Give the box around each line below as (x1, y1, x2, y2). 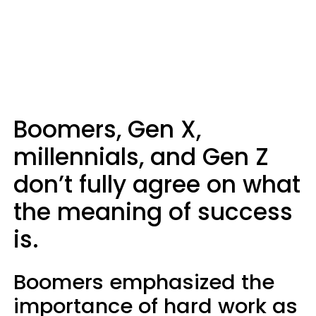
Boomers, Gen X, (13, 113, 201, 146)
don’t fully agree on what (13, 168, 300, 201)
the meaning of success (13, 195, 293, 229)
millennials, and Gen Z (13, 140, 269, 174)
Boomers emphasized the (13, 268, 274, 296)
